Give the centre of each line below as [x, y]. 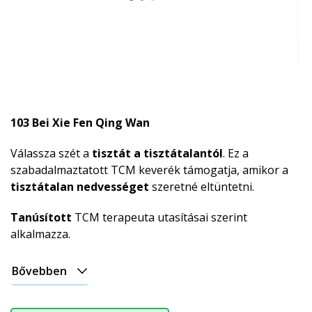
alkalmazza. [40, 234]
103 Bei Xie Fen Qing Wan [80, 122]
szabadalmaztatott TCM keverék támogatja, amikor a [149, 170]
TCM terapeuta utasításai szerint [159, 217]
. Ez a [236, 153]
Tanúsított [41, 217]
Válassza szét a [51, 153]
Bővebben [39, 271]
